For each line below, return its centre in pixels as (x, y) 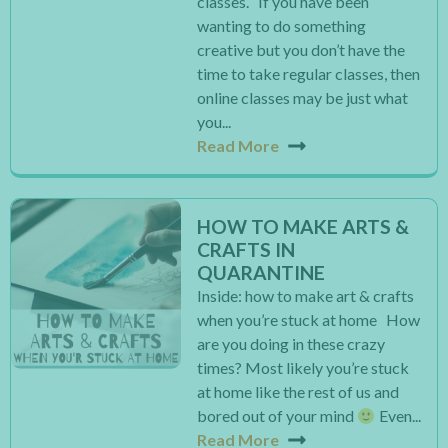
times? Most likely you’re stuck (303, 367)
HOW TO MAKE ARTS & (303, 226)
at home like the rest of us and (298, 391)
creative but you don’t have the (301, 49)
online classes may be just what (303, 97)
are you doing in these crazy (291, 343)
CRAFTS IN (246, 249)
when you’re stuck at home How (309, 319)
